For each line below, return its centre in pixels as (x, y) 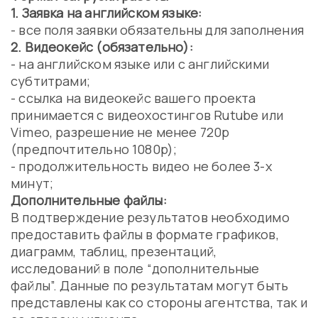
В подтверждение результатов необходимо (150, 217)
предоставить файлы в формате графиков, (145, 234)
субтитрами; (50, 81)
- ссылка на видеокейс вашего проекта (133, 98)
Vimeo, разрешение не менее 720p (120, 132)
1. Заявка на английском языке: (106, 13)
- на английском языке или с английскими (140, 64)
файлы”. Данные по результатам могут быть (150, 285)
